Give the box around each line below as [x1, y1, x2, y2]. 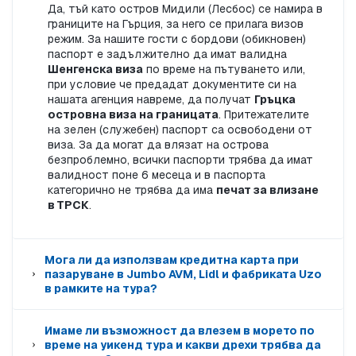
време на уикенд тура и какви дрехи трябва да [44, 338, 322, 353]
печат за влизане [216, 183, 319, 198]
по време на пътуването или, [143, 62, 305, 77]
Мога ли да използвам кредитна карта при [44, 253, 299, 268]
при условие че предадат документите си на [48, 77, 296, 92]
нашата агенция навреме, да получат [48, 92, 254, 107]
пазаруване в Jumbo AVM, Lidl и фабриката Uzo [44, 267, 322, 282]
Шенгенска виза [48, 62, 143, 77]
